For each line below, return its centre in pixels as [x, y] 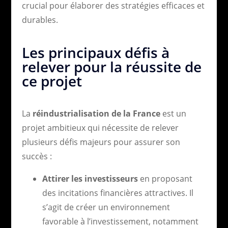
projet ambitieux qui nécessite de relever [100, 127]
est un [173, 113]
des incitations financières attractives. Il [118, 193]
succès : [37, 156]
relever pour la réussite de [111, 66]
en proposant [165, 178]
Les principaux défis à [95, 52]
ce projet [52, 81]
